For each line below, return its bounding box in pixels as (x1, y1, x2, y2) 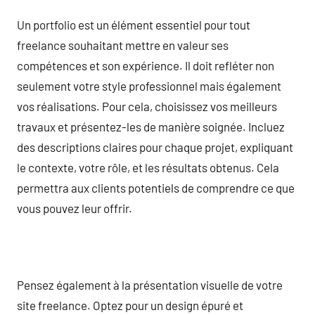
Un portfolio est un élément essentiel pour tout (17, 17, 250, 32)
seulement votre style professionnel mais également (17, 78, 281, 93)
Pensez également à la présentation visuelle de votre (17, 277, 283, 292)
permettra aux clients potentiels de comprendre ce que (17, 180, 295, 195)
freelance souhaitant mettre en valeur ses (17, 37, 229, 52)
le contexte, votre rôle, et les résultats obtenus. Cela (17, 160, 279, 174)
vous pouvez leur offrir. (17, 200, 132, 215)
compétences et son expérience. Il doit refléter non (17, 58, 274, 72)
